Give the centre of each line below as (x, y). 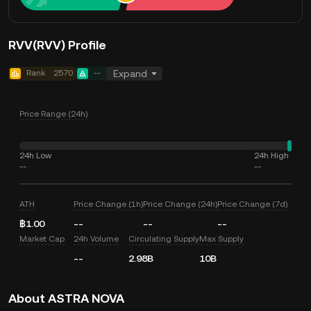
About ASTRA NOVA (66, 298)
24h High (271, 155)
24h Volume (96, 239)
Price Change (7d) (253, 204)
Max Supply (221, 239)
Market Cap (42, 239)
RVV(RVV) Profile (57, 45)
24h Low (35, 155)
